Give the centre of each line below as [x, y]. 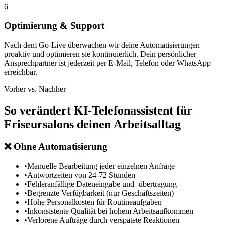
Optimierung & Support [54, 26]
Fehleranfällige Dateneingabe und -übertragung [102, 184]
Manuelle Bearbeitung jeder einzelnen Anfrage [101, 166]
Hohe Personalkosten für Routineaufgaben [94, 202]
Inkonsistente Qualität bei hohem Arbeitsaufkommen [110, 211]
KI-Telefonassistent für [133, 111]
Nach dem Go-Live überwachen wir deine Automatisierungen [102, 45]
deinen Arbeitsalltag [127, 124]
